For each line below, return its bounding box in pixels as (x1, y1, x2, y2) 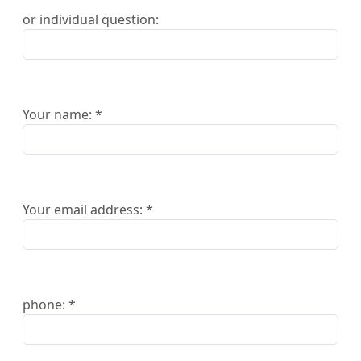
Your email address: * (23, 200, 153, 218)
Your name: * (23, 105, 102, 123)
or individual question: (23, 10, 159, 28)
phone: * (23, 295, 76, 313)
